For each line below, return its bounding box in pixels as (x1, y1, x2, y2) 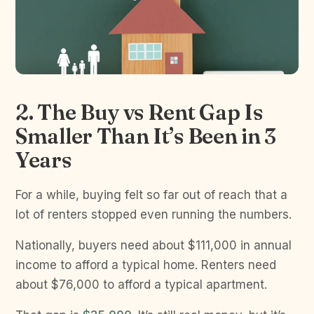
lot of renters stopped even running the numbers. (15, 207, 292, 221)
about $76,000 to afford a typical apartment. (15, 277, 271, 292)
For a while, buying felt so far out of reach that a (15, 187, 287, 202)
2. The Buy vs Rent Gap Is (15, 99, 263, 125)
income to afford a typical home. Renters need (15, 257, 276, 272)
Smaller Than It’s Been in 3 (15, 123, 276, 149)
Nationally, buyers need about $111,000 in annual (15, 238, 292, 252)
